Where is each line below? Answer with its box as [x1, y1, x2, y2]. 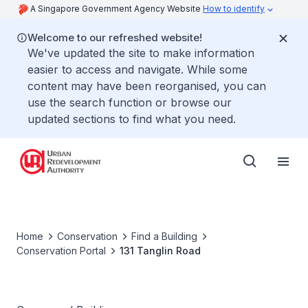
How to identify [203, 3, 265, 14]
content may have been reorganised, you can [27, 79, 266, 93]
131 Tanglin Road [120, 245, 201, 256]
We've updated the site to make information [27, 46, 254, 60]
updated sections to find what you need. [27, 112, 236, 126]
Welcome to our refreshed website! [27, 31, 202, 44]
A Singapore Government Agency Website [30, 3, 203, 14]
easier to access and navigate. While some [27, 63, 247, 76]
